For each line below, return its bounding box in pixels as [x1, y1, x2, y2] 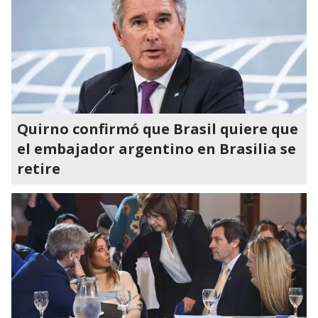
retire [17, 159, 60, 178]
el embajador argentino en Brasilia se [17, 139, 296, 158]
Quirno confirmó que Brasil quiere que [17, 119, 298, 138]
